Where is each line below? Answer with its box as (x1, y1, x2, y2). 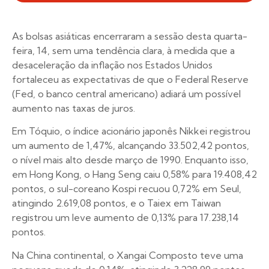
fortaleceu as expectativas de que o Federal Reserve (12, 73, 249, 86)
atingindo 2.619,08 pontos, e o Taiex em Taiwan (12, 197, 221, 210)
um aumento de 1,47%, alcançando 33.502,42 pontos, (12, 139, 249, 152)
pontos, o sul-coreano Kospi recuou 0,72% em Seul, (12, 183, 241, 195)
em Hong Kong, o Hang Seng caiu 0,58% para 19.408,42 (12, 168, 257, 181)
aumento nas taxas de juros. (12, 102, 135, 115)
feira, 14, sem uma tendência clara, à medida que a (12, 44, 235, 57)
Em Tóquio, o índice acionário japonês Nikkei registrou (12, 125, 250, 138)
